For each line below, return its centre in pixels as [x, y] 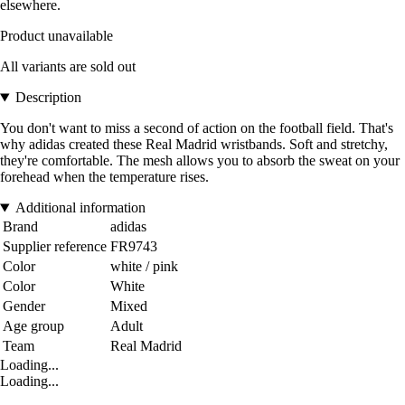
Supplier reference [55, 247]
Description [48, 98]
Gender [24, 306]
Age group [33, 326]
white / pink [144, 267]
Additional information [80, 208]
